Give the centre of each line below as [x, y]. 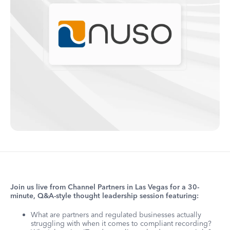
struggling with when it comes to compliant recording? [121, 223]
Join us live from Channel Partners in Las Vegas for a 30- [105, 187]
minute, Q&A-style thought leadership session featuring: [104, 195]
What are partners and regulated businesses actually [116, 214]
